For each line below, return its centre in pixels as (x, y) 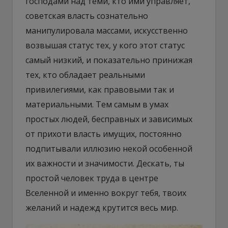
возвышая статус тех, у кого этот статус (105, 45)
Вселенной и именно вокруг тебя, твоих (106, 193)
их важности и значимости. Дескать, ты (105, 163)
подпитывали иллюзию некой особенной (109, 148)
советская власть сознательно (87, 16)
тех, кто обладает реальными (85, 75)
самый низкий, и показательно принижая (109, 60)
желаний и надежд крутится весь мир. (102, 207)
